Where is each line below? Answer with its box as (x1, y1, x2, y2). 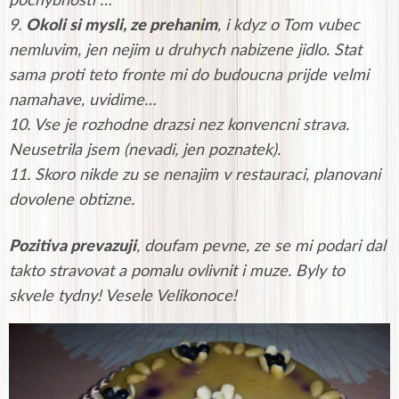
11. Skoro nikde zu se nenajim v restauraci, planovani (9, 167, 380, 184)
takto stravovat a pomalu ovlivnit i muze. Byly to (9, 264, 345, 281)
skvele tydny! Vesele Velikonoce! (9, 289, 237, 305)
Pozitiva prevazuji (9, 239, 136, 256)
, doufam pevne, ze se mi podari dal (136, 239, 386, 256)
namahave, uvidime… (9, 93, 157, 110)
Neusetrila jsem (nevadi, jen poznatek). (9, 142, 281, 159)
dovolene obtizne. (9, 192, 134, 209)
